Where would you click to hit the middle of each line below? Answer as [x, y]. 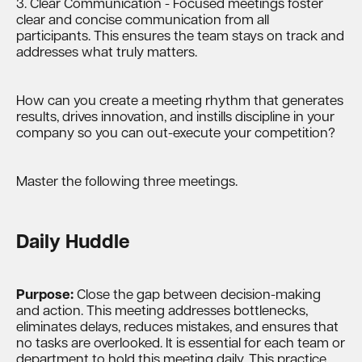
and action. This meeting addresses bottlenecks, [162, 311]
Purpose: [45, 295]
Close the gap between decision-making [197, 295]
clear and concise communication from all [143, 21]
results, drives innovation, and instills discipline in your [175, 118]
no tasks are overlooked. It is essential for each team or [181, 344]
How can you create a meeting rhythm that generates [180, 101]
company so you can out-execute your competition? [177, 134]
